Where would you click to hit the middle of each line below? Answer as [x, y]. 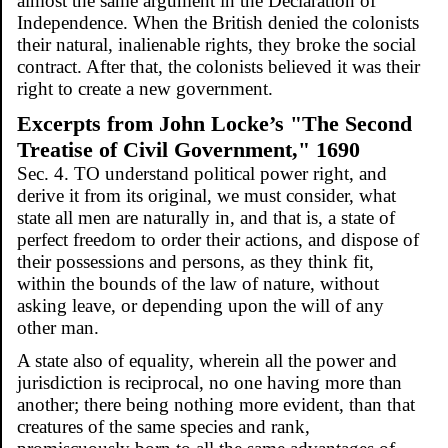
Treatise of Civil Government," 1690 [188, 149]
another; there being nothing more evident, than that [216, 404]
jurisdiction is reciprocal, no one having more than [209, 382]
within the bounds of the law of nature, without [198, 283]
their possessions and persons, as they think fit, [195, 261]
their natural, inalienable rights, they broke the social [216, 44]
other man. [58, 327]
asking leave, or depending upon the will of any [200, 305]
